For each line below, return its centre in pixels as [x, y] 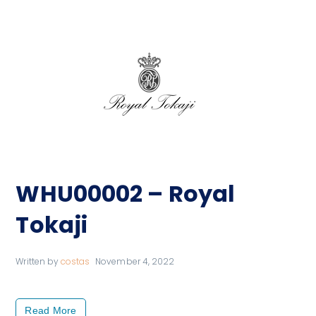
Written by [38, 262]
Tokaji [52, 225]
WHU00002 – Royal [126, 194]
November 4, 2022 [135, 262]
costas [75, 262]
